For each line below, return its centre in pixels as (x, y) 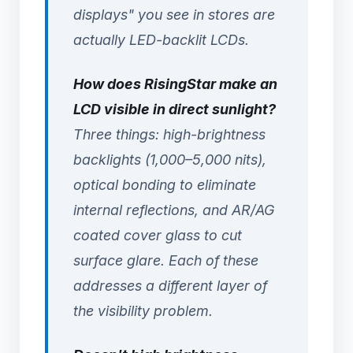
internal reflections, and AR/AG (174, 210)
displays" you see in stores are (174, 14)
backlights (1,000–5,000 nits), (170, 159)
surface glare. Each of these (166, 260)
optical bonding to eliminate (165, 184)
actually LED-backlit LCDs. (161, 39)
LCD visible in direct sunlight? (175, 109)
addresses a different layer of (170, 285)
